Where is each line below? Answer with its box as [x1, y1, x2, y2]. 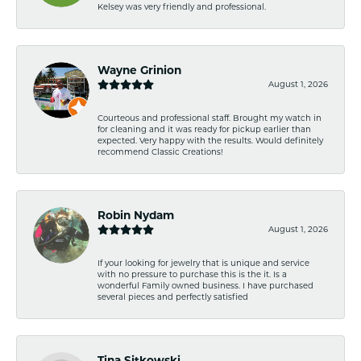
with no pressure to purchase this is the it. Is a [98, 268, 287, 279]
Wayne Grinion [98, 63, 181, 77]
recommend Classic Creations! [98, 146, 223, 156]
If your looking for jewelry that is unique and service [98, 257, 309, 268]
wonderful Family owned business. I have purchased [98, 280, 313, 290]
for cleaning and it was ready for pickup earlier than [98, 123, 311, 134]
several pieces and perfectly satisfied [98, 291, 248, 301]
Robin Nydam [98, 208, 174, 222]
